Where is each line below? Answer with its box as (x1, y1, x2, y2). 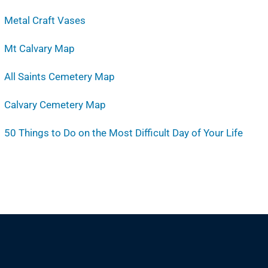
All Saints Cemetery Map (4, 71, 115, 83)
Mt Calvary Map (4, 42, 75, 54)
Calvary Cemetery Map (4, 99, 106, 111)
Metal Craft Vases (4, 14, 86, 26)
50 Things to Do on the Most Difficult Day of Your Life (4, 127, 243, 139)
